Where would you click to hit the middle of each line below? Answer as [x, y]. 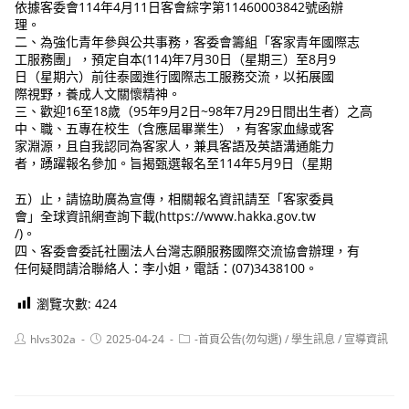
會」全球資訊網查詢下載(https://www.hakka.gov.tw [166, 216]
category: [202, 352]
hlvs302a [53, 340]
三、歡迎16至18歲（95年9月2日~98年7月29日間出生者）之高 [194, 111]
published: [116, 352]
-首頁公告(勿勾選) [239, 340]
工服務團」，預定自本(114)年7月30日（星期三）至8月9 [176, 59]
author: [32, 352]
